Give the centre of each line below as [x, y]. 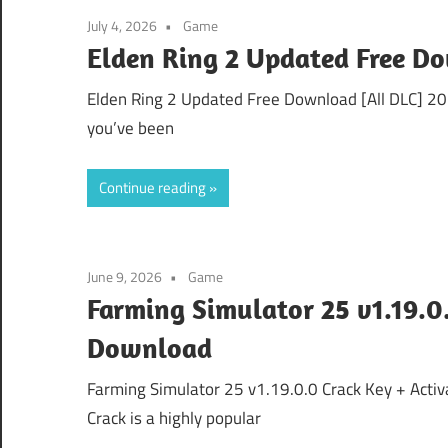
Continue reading [152, 187]
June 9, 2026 [124, 276]
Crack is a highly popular [174, 418]
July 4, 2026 [122, 25]
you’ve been [130, 128]
